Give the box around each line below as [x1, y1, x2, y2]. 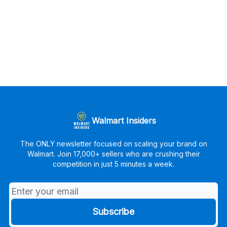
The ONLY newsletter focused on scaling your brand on [20, 139, 207, 148]
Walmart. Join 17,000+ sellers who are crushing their [27, 149, 200, 158]
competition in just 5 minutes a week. [53, 160, 174, 168]
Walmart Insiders [91, 116, 156, 126]
